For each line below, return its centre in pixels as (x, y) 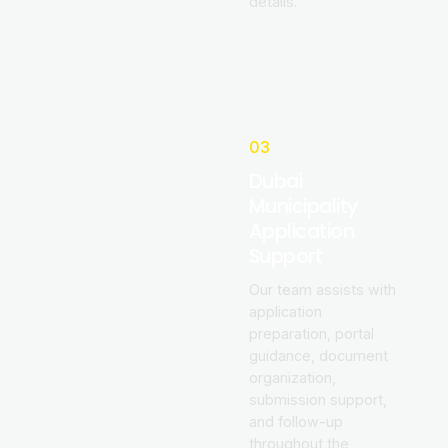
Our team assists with (322, 289)
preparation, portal (311, 333)
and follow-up (295, 421)
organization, (292, 377)
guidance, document (318, 355)
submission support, (317, 399)
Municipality (303, 205)
